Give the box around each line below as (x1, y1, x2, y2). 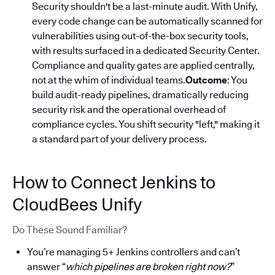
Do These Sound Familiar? (12, 223, 127, 236)
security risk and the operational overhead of (32, 103, 226, 115)
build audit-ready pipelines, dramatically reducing (32, 88, 249, 101)
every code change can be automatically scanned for (32, 15, 263, 27)
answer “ (27, 260, 66, 273)
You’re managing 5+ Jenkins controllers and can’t (27, 246, 240, 258)
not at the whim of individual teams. (32, 74, 185, 86)
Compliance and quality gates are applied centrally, (32, 59, 255, 71)
